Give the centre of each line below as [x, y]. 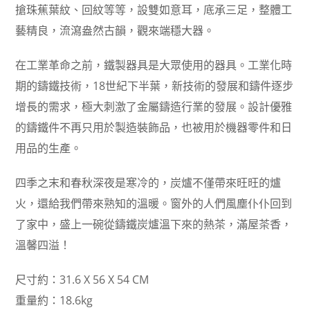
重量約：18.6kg [54, 301]
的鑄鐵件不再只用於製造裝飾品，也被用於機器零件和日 [154, 128]
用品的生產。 [49, 148]
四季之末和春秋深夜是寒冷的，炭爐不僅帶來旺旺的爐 [148, 183]
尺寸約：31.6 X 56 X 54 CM [82, 280]
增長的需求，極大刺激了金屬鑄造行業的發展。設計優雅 [154, 107]
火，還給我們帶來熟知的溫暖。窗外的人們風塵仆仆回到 [154, 204]
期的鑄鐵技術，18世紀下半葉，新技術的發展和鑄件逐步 [155, 86]
